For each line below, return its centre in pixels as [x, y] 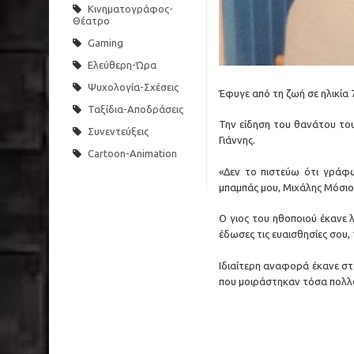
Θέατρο [91, 21]
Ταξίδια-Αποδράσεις [136, 109]
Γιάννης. [237, 140]
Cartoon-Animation [132, 153]
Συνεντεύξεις [118, 131]
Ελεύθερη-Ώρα [122, 65]
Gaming [105, 43]
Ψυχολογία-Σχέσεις [133, 87]
